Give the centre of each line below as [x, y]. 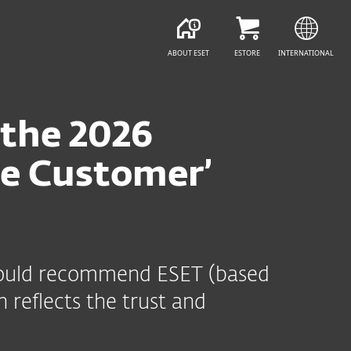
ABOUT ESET [188, 53]
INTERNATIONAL [306, 53]
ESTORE [247, 53]
